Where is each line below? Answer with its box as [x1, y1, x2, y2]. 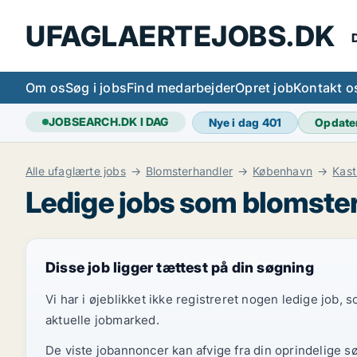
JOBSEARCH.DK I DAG [49, 115, 169, 128]
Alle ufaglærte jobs [25, 164, 126, 178]
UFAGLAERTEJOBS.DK [25, 18, 335, 53]
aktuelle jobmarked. [45, 312, 159, 328]
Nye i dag [208, 116, 262, 129]
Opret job [235, 80, 294, 96]
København [253, 164, 313, 178]
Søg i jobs [65, 80, 127, 96]
